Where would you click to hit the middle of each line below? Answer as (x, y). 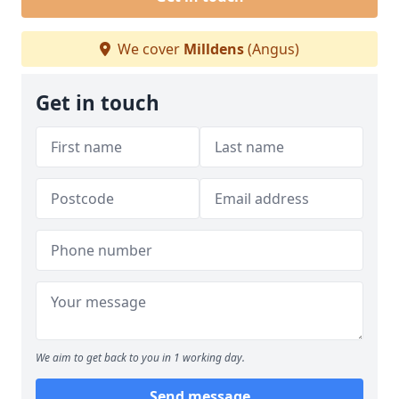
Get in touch (98, 103)
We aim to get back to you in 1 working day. (140, 358)
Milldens (214, 49)
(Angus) (272, 49)
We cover (149, 49)
